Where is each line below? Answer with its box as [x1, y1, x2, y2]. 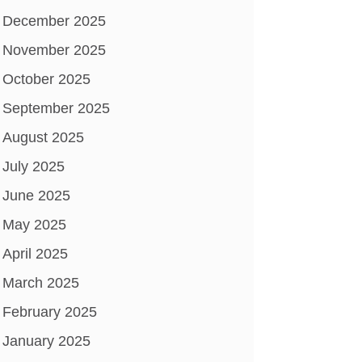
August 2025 [2, 128, 84, 145]
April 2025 [2, 245, 68, 262]
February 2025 [2, 303, 97, 320]
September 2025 [2, 99, 110, 116]
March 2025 [2, 274, 79, 291]
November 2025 [2, 41, 106, 58]
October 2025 [2, 70, 90, 87]
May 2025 [2, 216, 66, 233]
